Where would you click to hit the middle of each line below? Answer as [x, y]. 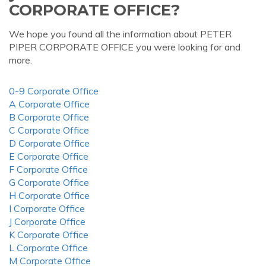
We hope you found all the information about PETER [120, 34]
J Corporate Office [47, 221]
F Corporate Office [48, 169]
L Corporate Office [48, 248]
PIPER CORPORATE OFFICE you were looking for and [125, 47]
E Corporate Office [49, 156]
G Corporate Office [49, 182]
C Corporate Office [49, 130]
